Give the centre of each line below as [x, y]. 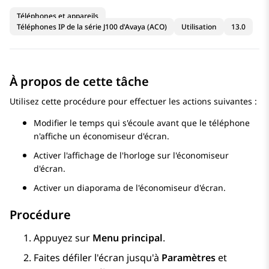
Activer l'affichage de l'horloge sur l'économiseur [131, 156]
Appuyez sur [63, 238]
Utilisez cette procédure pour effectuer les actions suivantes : [133, 101]
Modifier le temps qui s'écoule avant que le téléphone [142, 123]
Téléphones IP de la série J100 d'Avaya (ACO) [92, 27]
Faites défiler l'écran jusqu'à [98, 258]
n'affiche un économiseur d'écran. [101, 136]
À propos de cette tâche [79, 82]
